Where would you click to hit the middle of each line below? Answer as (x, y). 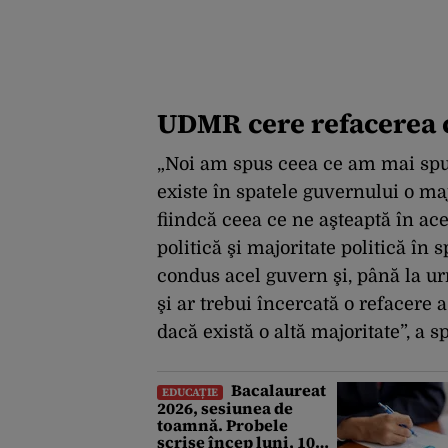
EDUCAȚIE (190, 392)
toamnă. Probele (222, 425)
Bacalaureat (277, 390)
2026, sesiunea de (225, 408)
